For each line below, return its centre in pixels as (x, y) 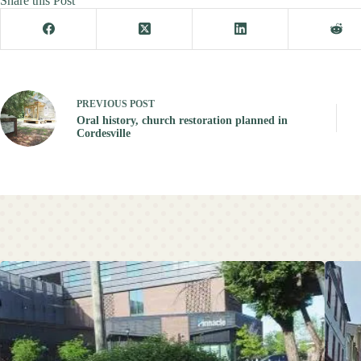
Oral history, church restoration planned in (182, 121)
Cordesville (104, 134)
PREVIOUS (103, 104)
